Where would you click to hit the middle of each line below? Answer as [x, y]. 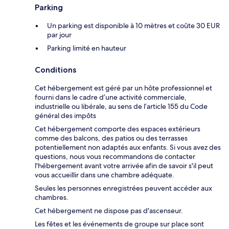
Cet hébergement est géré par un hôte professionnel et [123, 88]
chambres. [52, 198]
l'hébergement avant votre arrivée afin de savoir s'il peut [124, 166]
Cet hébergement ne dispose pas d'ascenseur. [109, 211]
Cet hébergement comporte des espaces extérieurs [118, 129]
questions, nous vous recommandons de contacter [115, 157]
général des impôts [65, 116]
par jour [59, 35]
